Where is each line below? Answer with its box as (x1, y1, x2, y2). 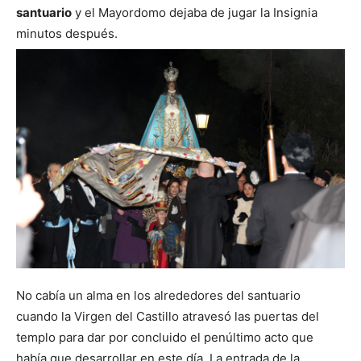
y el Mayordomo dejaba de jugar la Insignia (72, 4, 317, 20)
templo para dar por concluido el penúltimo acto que (16, 329, 313, 345)
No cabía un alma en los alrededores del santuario (16, 287, 301, 303)
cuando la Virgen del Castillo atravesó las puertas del (16, 308, 319, 324)
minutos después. (16, 25, 118, 41)
